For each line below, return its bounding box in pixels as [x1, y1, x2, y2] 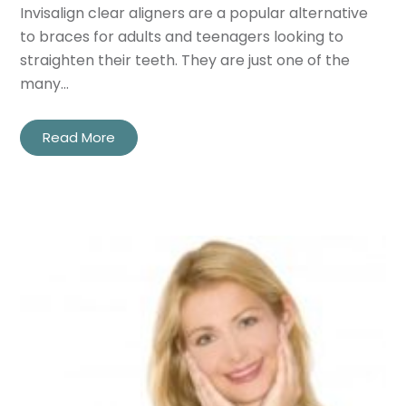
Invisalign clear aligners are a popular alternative [20, 3, 369, 24]
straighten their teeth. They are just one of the [20, 50, 351, 72]
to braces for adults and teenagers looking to [20, 26, 344, 48]
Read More [43, 128, 116, 148]
